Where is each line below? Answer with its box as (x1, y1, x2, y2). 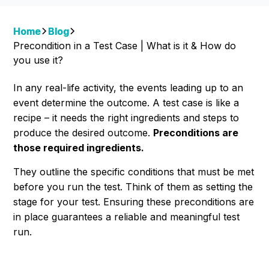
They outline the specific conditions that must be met (13, 166, 255, 178)
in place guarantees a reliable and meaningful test (13, 211, 240, 223)
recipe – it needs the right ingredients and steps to (13, 112, 240, 124)
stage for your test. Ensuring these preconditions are (13, 196, 255, 208)
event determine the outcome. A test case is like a (13, 97, 240, 109)
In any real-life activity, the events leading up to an (13, 82, 244, 94)
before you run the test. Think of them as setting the (13, 181, 253, 193)
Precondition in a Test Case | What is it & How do (13, 39, 237, 52)
